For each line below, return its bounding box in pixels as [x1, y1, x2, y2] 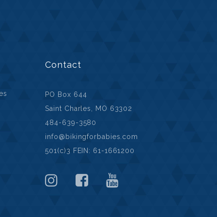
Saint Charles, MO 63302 [45, 105, 133, 112]
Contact [45, 60, 81, 70]
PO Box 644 [45, 91, 87, 98]
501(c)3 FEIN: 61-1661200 [45, 147, 135, 155]
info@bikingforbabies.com [45, 133, 139, 140]
